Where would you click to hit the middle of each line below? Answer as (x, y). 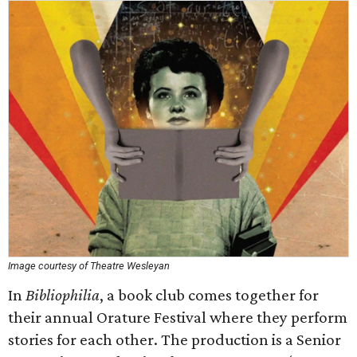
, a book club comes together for (209, 295)
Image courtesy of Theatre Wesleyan (89, 266)
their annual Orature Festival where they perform (178, 317)
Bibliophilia (63, 295)
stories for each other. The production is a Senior (175, 339)
